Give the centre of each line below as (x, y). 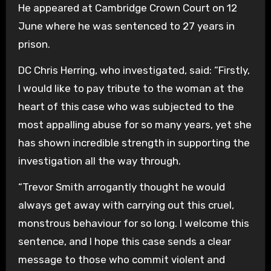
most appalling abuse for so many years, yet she (135, 125)
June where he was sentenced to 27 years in (126, 26)
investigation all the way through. (99, 161)
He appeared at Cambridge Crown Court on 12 (127, 8)
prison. (34, 44)
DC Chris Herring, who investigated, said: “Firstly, (134, 70)
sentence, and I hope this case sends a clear (124, 241)
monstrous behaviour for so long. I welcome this (133, 223)
